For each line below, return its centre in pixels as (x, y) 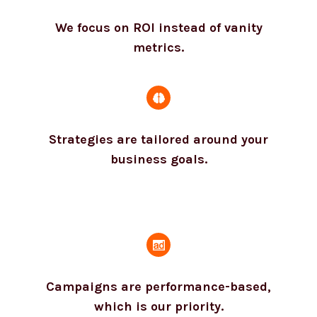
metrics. (153, 36)
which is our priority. (153, 295)
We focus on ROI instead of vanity (153, 16)
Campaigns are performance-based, (153, 275)
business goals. (153, 148)
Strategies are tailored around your (153, 128)
